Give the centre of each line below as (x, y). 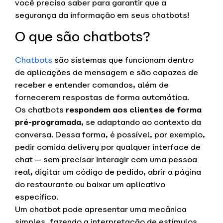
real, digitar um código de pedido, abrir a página (108, 172)
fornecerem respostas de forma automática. (102, 98)
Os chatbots (40, 110)
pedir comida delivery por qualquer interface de (108, 147)
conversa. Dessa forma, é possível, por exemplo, (110, 135)
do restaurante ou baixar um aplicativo (90, 185)
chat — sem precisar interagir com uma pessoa (106, 160)
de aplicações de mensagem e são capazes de (107, 73)
